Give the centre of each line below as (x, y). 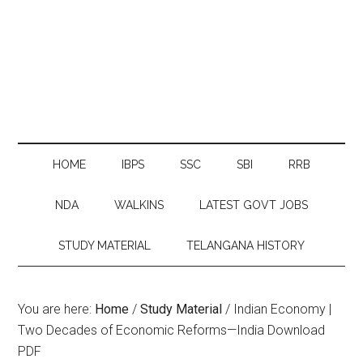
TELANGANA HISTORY (246, 246)
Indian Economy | (281, 309)
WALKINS (139, 205)
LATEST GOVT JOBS (254, 205)
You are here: (57, 309)
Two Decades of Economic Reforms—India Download (172, 330)
